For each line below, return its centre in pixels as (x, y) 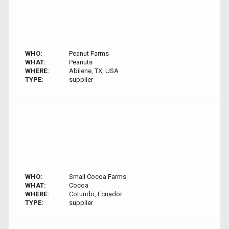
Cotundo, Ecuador (95, 194)
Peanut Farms (89, 53)
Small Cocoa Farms (97, 177)
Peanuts (81, 62)
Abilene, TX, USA (94, 71)
